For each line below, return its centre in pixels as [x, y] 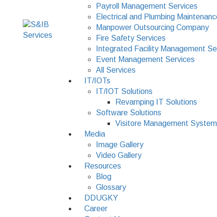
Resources [103, 166]
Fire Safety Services [131, 38]
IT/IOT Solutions [124, 91]
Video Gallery [119, 155]
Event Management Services [145, 59]
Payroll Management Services [147, 6]
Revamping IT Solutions [156, 102]
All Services [116, 70]
